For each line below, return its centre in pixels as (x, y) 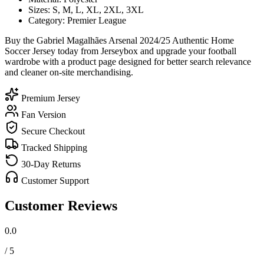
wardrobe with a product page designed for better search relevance (128, 61)
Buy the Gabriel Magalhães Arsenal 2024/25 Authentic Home (119, 40)
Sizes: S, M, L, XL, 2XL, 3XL (86, 9)
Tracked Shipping (53, 147)
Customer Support (54, 180)
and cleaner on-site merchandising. (69, 72)
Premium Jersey (49, 98)
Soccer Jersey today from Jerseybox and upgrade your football (121, 51)
